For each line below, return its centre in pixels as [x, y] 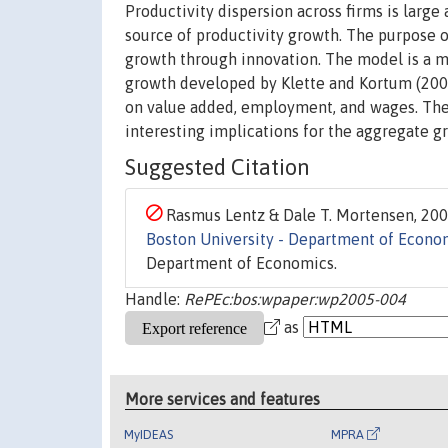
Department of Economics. [241, 263]
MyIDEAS [149, 434]
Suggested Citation [217, 167]
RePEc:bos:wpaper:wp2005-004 [295, 299]
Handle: [154, 299]
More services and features [223, 398]
